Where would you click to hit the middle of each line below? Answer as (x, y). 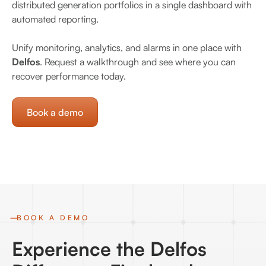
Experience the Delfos (109, 249)
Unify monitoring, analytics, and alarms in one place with (127, 48)
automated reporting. (55, 19)
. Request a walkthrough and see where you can (138, 62)
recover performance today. (69, 76)
